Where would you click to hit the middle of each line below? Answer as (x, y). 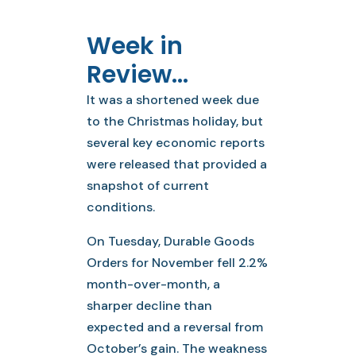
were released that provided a (177, 164)
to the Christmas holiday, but (175, 121)
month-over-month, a (154, 284)
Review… (138, 75)
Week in (135, 46)
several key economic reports (176, 143)
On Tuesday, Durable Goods (171, 241)
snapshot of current (148, 186)
